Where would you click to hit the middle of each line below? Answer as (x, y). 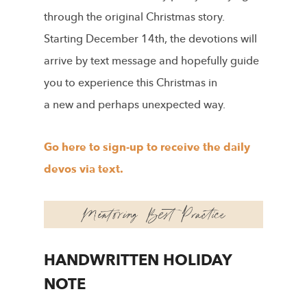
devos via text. (84, 169)
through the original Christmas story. (134, 17)
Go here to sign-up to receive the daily (147, 147)
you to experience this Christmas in (131, 83)
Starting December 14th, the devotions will (150, 39)
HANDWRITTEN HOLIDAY (138, 260)
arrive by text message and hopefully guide (151, 61)
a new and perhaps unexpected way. (135, 105)
